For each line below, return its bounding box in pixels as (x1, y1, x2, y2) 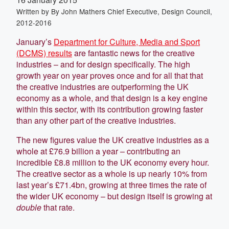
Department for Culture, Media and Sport (54, 35, 200, 48)
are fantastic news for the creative (72, 47, 195, 59)
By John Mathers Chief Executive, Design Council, (51, 6, 212, 16)
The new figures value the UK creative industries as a (16, 133, 209, 146)
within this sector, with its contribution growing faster (16, 103, 203, 115)
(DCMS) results (16, 47, 72, 59)
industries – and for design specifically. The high (16, 58, 190, 70)
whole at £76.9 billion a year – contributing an (16, 145, 180, 157)
